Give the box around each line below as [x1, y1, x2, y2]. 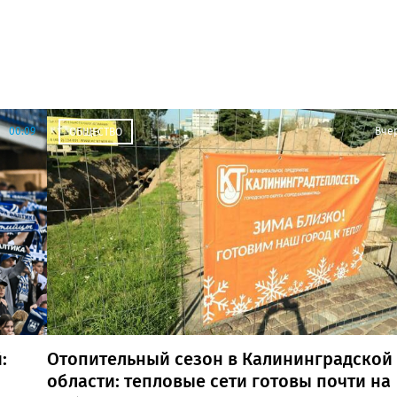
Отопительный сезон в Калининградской [47, 347, 393, 370]
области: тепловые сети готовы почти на [47, 370, 391, 392]
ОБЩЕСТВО [69, 126, 122, 139]
